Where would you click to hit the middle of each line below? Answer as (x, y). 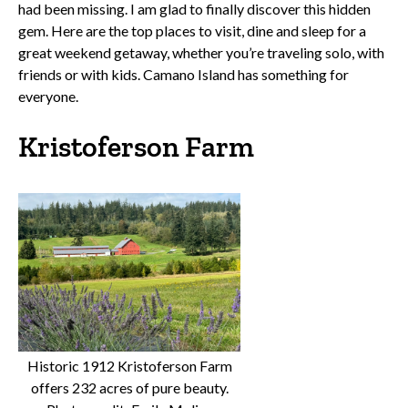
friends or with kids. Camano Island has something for (184, 75)
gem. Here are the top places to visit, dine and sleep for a (192, 31)
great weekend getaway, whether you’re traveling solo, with (201, 53)
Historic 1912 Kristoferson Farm (129, 366)
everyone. (48, 97)
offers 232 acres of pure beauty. (129, 388)
